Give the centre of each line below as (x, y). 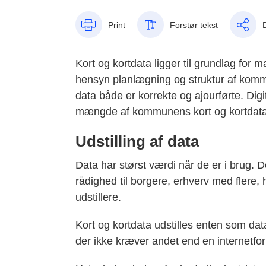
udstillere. (98, 197)
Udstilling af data (137, 141)
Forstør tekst (194, 25)
